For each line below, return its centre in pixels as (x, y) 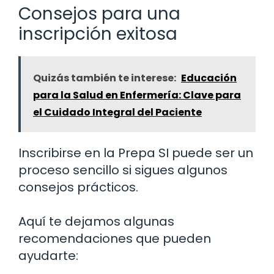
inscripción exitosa (98, 34)
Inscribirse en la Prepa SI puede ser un (136, 153)
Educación (209, 78)
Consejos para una (99, 14)
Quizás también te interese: (105, 78)
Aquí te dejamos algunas (96, 222)
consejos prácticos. (78, 187)
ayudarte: (48, 256)
